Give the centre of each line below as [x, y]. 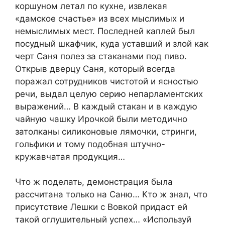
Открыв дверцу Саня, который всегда [95, 69]
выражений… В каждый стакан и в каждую [106, 106]
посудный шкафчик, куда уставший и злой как [112, 43]
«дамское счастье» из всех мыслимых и [100, 18]
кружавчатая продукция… [70, 156]
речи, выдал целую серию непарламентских [109, 94]
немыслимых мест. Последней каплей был [105, 31]
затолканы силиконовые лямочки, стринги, [106, 131]
